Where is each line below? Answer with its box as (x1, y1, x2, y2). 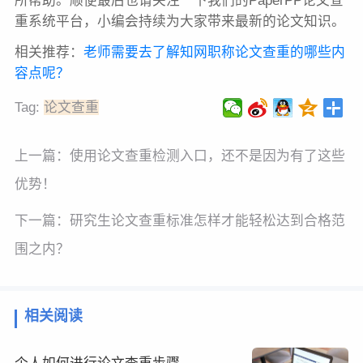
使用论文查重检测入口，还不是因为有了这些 (69, 148, 345, 164)
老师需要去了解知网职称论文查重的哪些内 (83, 44, 345, 60)
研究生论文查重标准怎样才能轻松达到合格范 (69, 213, 345, 229)
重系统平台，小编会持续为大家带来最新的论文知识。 (14, 13, 345, 29)
